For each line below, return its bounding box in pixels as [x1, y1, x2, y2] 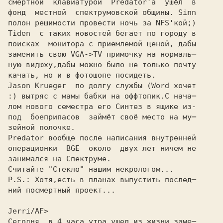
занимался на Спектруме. [8, 154, 111, 163]
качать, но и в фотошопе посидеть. [8, 71, 156, 80]
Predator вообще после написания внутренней [8, 133, 196, 142]
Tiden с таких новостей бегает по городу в [8, 29, 196, 38]
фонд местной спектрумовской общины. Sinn [8, 8, 196, 17]
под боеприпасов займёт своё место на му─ [8, 112, 196, 121]
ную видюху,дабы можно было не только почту [8, 60, 196, 69]
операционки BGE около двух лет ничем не [8, 144, 196, 153]
